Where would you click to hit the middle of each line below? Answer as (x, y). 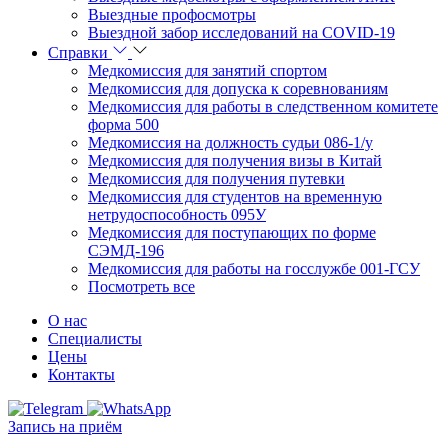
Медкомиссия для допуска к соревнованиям (238, 88)
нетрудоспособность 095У (177, 214)
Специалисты (95, 338)
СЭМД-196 (126, 250)
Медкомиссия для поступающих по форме (232, 232)
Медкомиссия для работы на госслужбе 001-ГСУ (254, 268)
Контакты (81, 374)
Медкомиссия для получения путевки (216, 178)
